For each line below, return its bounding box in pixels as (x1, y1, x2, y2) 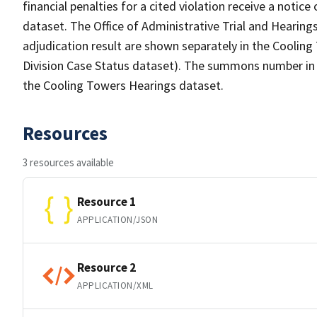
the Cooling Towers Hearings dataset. (23, 77, 224, 93)
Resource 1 (77, 193, 136, 209)
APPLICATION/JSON (77, 213, 158, 226)
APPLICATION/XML (77, 279, 154, 292)
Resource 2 (77, 259, 136, 275)
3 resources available (23, 156, 114, 169)
